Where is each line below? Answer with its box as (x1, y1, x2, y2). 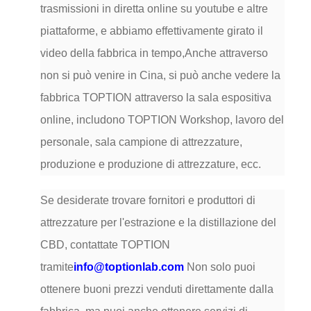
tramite (40, 261, 74, 274)
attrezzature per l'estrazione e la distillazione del (40, 217, 276, 229)
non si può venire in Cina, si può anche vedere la (40, 69, 280, 82)
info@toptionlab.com (73, 261, 184, 274)
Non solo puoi (186, 261, 255, 274)
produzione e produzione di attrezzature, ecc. (40, 158, 261, 171)
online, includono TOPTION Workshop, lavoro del (40, 114, 284, 126)
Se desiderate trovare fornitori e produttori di (40, 194, 255, 207)
